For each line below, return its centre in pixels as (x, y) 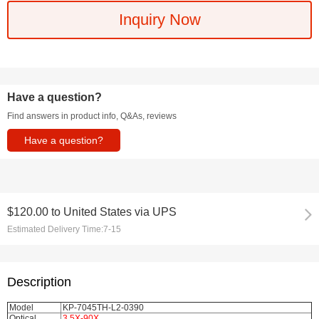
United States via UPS (120, 211)
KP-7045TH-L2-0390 (103, 307)
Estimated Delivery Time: (55, 229)
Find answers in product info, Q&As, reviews (92, 116)
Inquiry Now (159, 19)
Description (39, 282)
